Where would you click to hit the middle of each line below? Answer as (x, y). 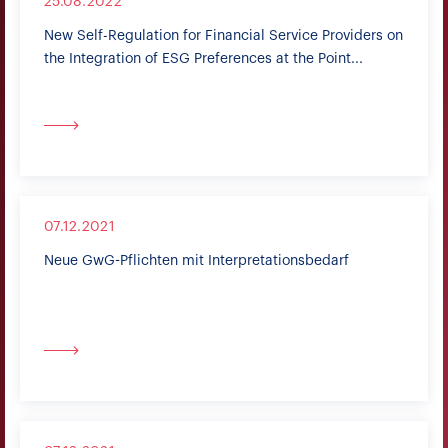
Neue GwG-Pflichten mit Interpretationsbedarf (196, 261)
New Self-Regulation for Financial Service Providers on (223, 36)
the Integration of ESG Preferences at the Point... (203, 59)
